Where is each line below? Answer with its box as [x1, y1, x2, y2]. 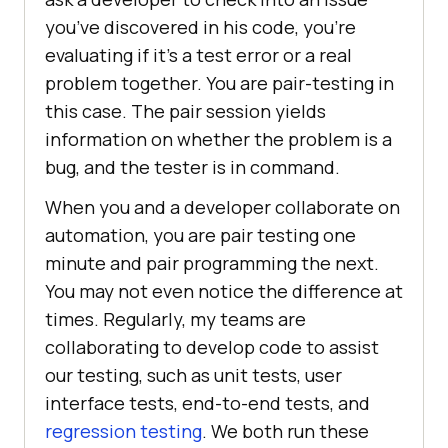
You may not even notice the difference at [45, 278, 403, 303]
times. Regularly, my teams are [45, 306, 306, 331]
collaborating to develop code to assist [45, 334, 379, 359]
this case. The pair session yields [45, 98, 326, 123]
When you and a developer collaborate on [45, 194, 400, 219]
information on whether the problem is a [45, 126, 392, 151]
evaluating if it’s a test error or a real [45, 42, 352, 67]
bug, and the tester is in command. [45, 154, 340, 179]
